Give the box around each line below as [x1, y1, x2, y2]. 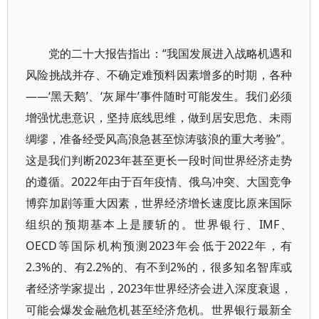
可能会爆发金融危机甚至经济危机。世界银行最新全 [26, 302, 293, 318]
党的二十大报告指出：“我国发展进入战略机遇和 [48, 46, 293, 61]
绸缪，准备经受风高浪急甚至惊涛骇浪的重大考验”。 [26, 131, 293, 147]
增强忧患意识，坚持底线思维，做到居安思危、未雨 [26, 110, 293, 125]
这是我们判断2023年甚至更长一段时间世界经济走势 [26, 152, 293, 168]
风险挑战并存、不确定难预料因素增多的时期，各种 [26, 67, 293, 83]
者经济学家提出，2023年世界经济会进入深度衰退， [26, 281, 293, 296]
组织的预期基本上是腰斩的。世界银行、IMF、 [26, 216, 293, 232]
